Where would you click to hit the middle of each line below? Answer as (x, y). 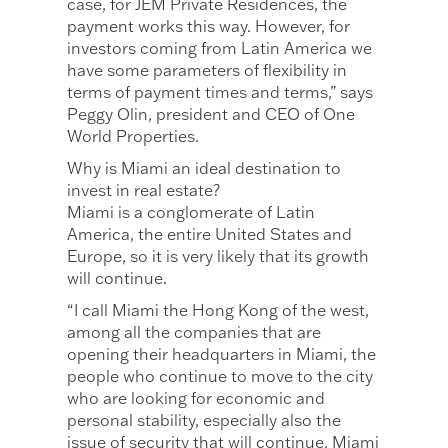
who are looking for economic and (196, 398)
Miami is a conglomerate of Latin (191, 212)
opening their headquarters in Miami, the (222, 354)
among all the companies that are (194, 332)
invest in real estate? (144, 190)
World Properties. (133, 136)
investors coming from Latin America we (220, 48)
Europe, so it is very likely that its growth (218, 256)
